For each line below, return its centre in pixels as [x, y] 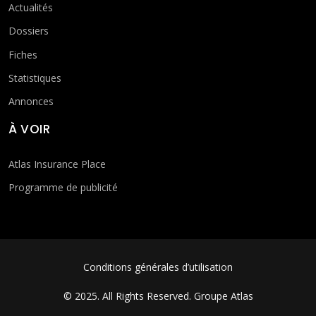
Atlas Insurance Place [57, 164]
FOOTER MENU [51, 268]
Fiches [23, 54]
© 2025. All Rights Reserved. [128, 296]
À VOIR [29, 129]
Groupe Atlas [223, 296]
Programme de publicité [63, 187]
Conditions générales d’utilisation [158, 267]
